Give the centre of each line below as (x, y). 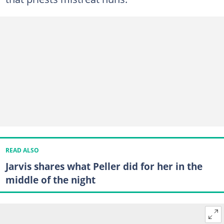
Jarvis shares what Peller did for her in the (104, 166)
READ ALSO (22, 150)
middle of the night (50, 179)
